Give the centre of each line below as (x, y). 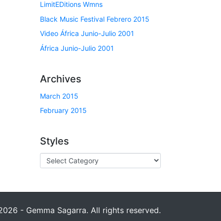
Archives (61, 79)
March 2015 (59, 96)
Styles (55, 141)
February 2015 (63, 110)
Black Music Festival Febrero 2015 (95, 19)
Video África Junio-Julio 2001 (87, 34)
